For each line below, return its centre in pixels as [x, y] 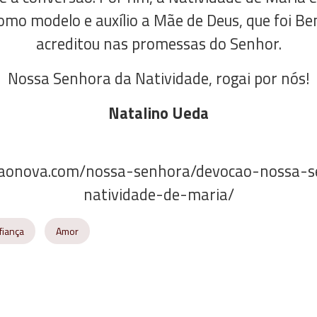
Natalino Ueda [158, 113]
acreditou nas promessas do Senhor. [158, 44]
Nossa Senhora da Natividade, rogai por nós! [158, 79]
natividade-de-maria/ [158, 195]
